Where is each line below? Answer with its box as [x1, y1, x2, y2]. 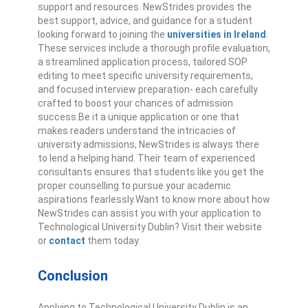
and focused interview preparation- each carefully [38, 84, 258, 96]
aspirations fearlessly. [38, 194, 135, 206]
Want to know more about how [135, 194, 270, 206]
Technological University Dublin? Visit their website [38, 221, 262, 233]
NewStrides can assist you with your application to [38, 208, 261, 219]
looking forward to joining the [38, 29, 167, 41]
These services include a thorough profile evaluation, [38, 43, 270, 54]
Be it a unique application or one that [78, 111, 239, 123]
